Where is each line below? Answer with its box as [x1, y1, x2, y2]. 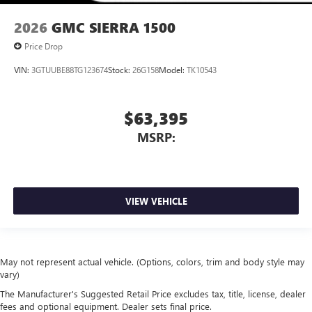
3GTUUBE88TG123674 [31, 64, 108, 76]
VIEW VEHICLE [125, 195, 187, 208]
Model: [159, 64, 187, 76]
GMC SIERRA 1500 [52, 17, 175, 37]
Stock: [108, 64, 132, 76]
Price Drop [24, 40, 63, 52]
